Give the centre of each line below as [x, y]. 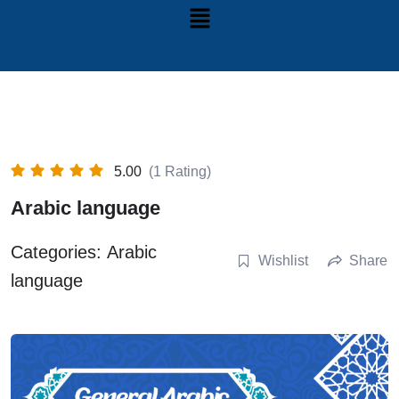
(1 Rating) [180, 172]
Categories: [59, 252]
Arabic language [85, 208]
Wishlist [283, 261]
